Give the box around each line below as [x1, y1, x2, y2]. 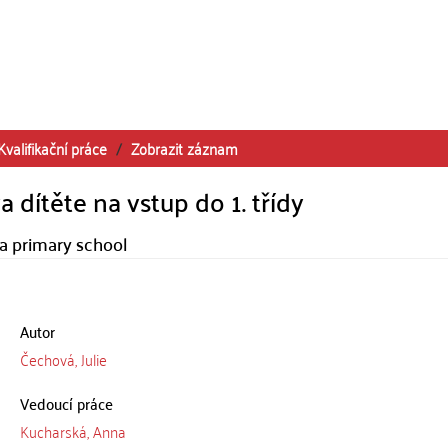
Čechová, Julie [19, 345, 107, 373]
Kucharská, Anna [19, 417, 126, 445]
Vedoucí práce [19, 389, 113, 417]
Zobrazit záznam [131, 134, 238, 162]
